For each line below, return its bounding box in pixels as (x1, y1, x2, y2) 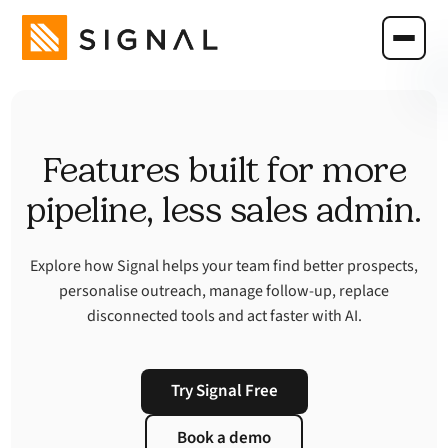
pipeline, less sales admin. (26, 188, 422, 231)
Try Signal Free (170, 379, 278, 403)
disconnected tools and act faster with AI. (86, 305, 362, 327)
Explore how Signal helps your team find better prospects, (30, 255, 418, 277)
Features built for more (41, 148, 407, 191)
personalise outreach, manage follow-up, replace (59, 280, 389, 302)
